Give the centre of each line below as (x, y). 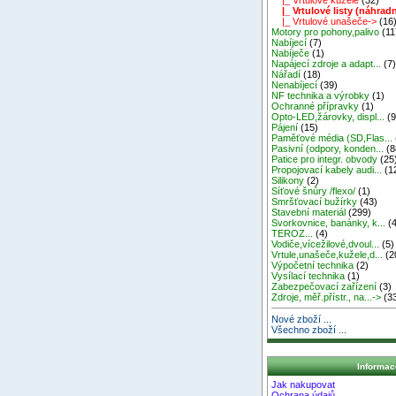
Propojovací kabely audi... (327, 169)
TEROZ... (293, 233)
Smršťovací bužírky (315, 201)
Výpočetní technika (313, 265)
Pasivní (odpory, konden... (328, 148)
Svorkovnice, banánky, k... (329, 222)
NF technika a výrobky (321, 95)
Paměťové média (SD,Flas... (332, 137)
